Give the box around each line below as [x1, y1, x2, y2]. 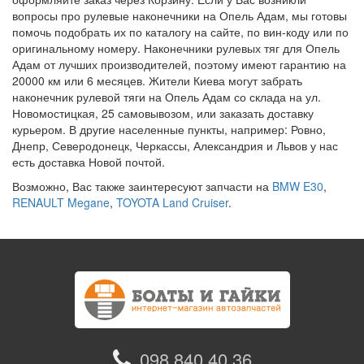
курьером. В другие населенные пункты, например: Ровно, [12, 121, 326, 137]
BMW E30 [272, 178, 323, 194]
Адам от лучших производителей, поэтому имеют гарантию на [12, 56, 346, 72]
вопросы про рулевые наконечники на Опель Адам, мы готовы [12, 7, 347, 24]
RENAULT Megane [12, 194, 110, 210]
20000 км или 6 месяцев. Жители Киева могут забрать [12, 72, 302, 89]
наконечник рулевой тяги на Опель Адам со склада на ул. [12, 89, 321, 105]
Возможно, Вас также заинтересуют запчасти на [12, 178, 272, 194]
